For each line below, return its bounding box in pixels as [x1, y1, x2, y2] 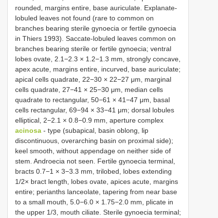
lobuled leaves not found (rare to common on [15, 14, 154, 22]
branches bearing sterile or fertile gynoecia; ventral [15, 44, 171, 53]
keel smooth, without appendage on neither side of [15, 146, 171, 155]
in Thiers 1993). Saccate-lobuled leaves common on [15, 34, 176, 42]
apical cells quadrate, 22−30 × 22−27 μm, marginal [15, 75, 171, 83]
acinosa [15, 126, 41, 134]
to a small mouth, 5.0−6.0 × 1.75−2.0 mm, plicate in [15, 198, 173, 206]
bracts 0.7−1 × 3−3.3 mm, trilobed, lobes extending [15, 167, 172, 175]
